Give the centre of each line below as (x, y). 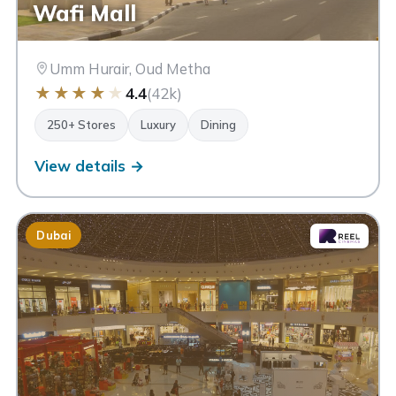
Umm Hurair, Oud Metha (130, 69)
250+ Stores (82, 125)
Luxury (159, 125)
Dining (219, 125)
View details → (90, 166)
